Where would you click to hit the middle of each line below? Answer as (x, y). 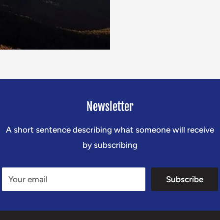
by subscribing (110, 145)
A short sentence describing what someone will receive (110, 130)
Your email (28, 179)
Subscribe (185, 179)
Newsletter (110, 107)
